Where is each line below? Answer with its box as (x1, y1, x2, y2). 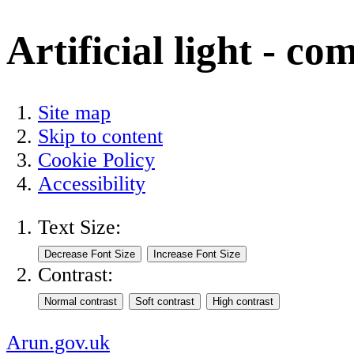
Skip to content (38, 124, 163, 148)
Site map (38, 100, 111, 124)
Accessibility (38, 171, 145, 195)
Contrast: (38, 263, 113, 287)
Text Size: (38, 216, 121, 239)
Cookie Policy (38, 148, 155, 171)
